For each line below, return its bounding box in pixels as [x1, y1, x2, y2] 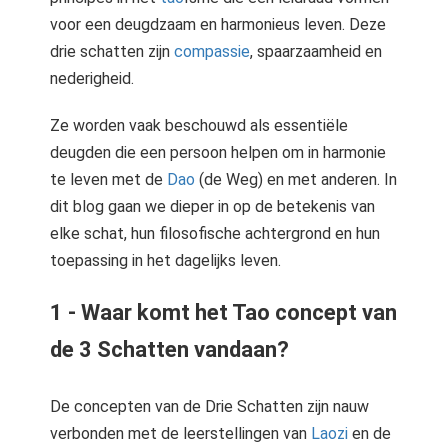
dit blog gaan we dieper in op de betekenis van [50, 197, 375, 216]
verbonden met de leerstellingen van [50, 424, 311, 443]
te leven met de [50, 170, 167, 189]
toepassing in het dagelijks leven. [50, 251, 281, 270]
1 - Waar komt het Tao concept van [50, 300, 397, 325]
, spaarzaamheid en [250, 42, 382, 61]
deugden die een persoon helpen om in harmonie [50, 143, 386, 162]
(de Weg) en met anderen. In [195, 170, 397, 189]
